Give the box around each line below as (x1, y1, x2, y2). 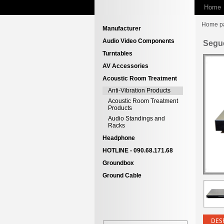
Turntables (102, 50, 132, 57)
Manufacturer (102, 25, 141, 32)
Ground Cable (102, 172, 141, 179)
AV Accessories (102, 62, 148, 69)
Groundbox (102, 159, 134, 166)
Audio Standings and (108, 115, 165, 122)
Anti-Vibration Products (108, 87, 170, 94)
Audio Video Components (102, 37, 174, 44)
